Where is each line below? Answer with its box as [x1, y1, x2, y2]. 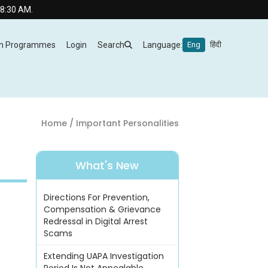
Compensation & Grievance [43, 203, 161, 216]
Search [98, 40, 124, 50]
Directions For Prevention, [43, 191, 150, 204]
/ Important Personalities [66, 117, 179, 129]
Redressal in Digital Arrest [43, 215, 148, 228]
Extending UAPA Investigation [43, 250, 164, 263]
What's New [75, 158, 139, 173]
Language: [143, 40, 182, 50]
